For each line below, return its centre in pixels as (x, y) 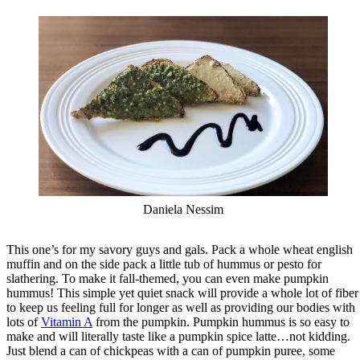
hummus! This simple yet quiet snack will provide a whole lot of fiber (182, 293)
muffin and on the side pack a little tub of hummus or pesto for (164, 264)
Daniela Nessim (183, 210)
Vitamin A (67, 322)
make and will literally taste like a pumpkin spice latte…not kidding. (178, 337)
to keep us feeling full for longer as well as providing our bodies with (181, 308)
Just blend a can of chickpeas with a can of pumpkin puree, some (171, 351)
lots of (24, 322)
